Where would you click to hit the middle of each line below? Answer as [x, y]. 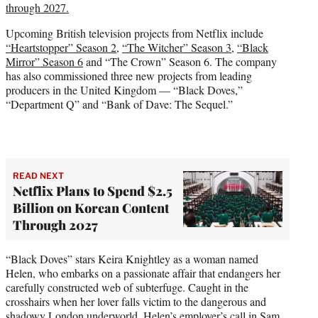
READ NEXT [38, 175]
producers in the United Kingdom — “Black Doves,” [124, 89]
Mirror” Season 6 [44, 61]
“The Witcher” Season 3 [177, 47]
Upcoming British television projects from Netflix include [135, 33]
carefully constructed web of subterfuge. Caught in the [127, 287]
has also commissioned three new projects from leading [129, 75]
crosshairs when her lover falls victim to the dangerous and [136, 301]
